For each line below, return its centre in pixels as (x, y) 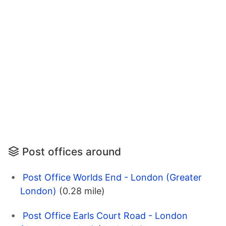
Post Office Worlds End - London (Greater (112, 178)
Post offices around (72, 152)
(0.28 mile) (82, 191)
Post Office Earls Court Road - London (105, 216)
